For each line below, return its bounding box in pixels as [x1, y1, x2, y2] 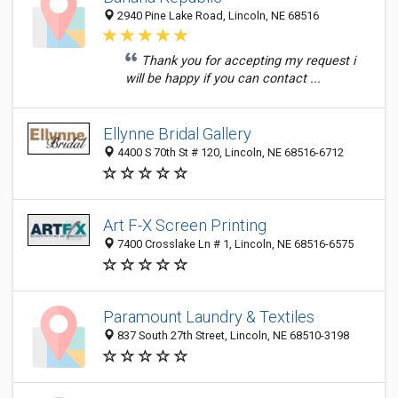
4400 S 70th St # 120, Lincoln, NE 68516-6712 [115, 146, 344, 160]
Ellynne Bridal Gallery [103, 124, 251, 144]
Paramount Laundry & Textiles [103, 307, 314, 327]
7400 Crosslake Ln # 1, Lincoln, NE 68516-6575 [115, 237, 354, 251]
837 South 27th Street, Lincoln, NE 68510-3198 [115, 329, 349, 343]
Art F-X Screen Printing [103, 216, 267, 235]
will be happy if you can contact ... [125, 71, 321, 86]
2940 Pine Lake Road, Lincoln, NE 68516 [115, 9, 319, 22]
